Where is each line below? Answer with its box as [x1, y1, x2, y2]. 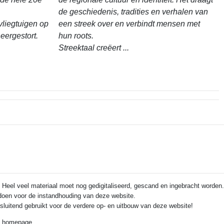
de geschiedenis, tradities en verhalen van [58, 7, 208, 16]
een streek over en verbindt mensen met [58, 19, 200, 28]
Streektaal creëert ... [58, 43, 129, 52]
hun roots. [58, 31, 93, 40]
